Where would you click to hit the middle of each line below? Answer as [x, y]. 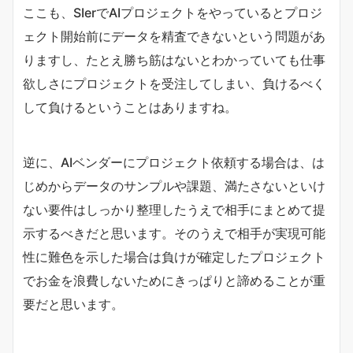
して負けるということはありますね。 [130, 107]
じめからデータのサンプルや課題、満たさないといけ [174, 186]
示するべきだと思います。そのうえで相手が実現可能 [174, 233]
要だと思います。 [73, 304]
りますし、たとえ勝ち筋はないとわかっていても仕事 [174, 59]
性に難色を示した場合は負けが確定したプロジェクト [174, 256]
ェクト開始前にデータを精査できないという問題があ [174, 36]
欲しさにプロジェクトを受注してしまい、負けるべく [174, 83]
